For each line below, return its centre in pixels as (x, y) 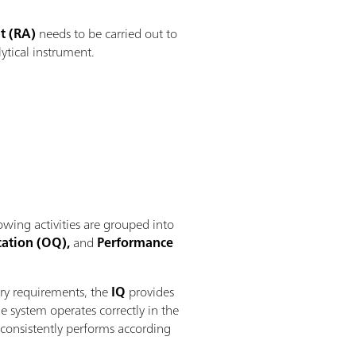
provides (152, 291)
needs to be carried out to (107, 33)
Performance (135, 242)
